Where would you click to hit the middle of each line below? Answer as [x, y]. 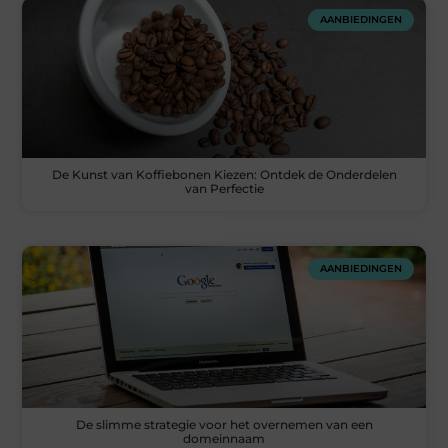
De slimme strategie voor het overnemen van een [224, 424]
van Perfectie [224, 189]
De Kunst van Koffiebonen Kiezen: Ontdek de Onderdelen [224, 175]
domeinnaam [224, 438]
